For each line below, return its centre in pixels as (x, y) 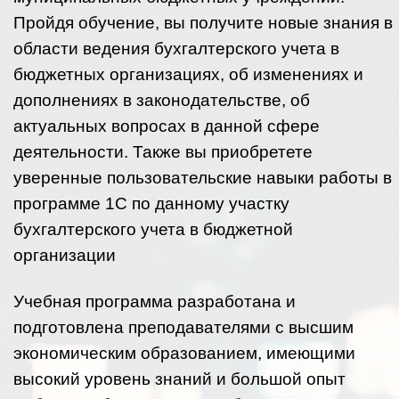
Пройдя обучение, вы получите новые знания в (203, 23)
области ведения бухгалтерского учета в (176, 49)
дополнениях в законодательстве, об (162, 100)
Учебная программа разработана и (155, 301)
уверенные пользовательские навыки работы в (203, 178)
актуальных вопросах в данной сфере (167, 126)
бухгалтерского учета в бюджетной (153, 229)
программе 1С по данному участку (151, 204)
